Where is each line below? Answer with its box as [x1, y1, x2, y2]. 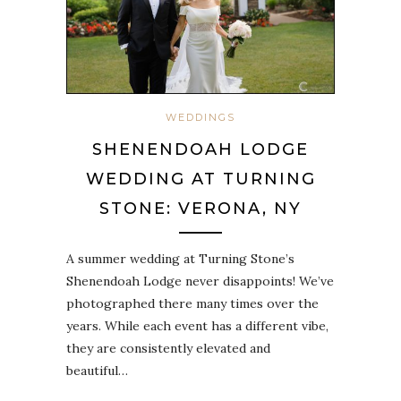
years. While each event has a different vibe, [66, 318, 328, 335]
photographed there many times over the [66, 295, 319, 312]
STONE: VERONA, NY [99, 199, 302, 219]
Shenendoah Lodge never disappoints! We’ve [66, 273, 334, 290]
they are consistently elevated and [66, 340, 270, 357]
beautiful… [66, 363, 128, 380]
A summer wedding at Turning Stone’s [66, 251, 294, 268]
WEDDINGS [166, 111, 235, 124]
